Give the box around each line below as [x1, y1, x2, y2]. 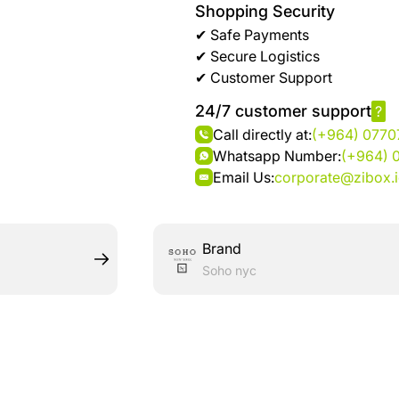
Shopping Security [195, 2, 336, 20]
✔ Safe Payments [195, 26, 310, 44]
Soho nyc [202, 263, 257, 278]
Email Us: [213, 168, 275, 186]
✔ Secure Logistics [195, 47, 321, 65]
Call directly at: [213, 126, 313, 143]
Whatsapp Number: [213, 147, 342, 165]
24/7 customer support [195, 102, 372, 120]
